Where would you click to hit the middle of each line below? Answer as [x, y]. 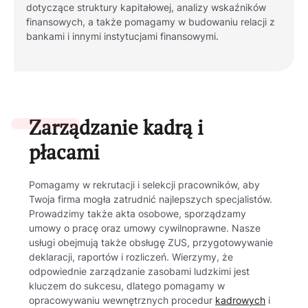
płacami [65, 152]
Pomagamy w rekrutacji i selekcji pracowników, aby [145, 185]
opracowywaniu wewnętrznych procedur [122, 300]
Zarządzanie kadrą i [117, 127]
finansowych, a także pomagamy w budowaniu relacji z [151, 22]
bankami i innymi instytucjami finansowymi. [123, 36]
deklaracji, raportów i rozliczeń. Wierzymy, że [131, 257]
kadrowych [241, 300]
